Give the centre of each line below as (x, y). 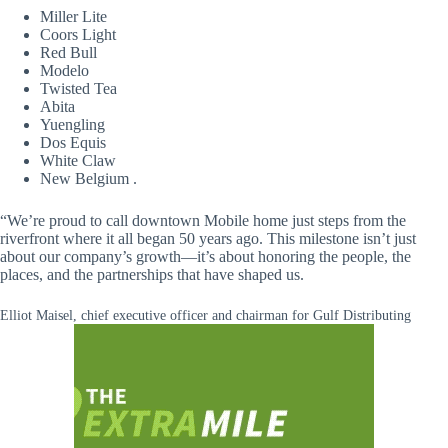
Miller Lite (73, 16)
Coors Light (78, 34)
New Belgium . (88, 178)
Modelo (64, 70)
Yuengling (72, 124)
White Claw (78, 160)
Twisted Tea (78, 88)
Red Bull (68, 52)
